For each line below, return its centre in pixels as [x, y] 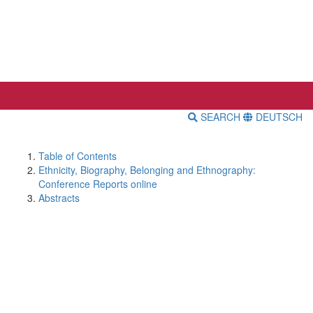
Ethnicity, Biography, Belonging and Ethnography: [147, 170]
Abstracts [59, 198]
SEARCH [220, 117]
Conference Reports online [98, 184]
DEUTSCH [278, 117]
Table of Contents [78, 156]
